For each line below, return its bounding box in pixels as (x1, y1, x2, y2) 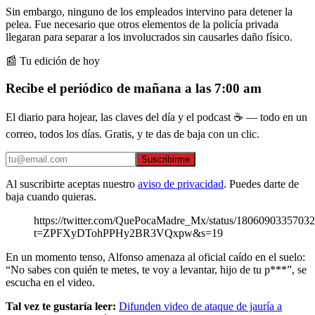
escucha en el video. (6, 276, 95, 289)
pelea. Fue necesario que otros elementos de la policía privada (6, 18, 278, 30)
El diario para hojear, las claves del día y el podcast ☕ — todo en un (6, 111, 307, 124)
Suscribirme (141, 154, 190, 165)
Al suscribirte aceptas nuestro (6, 178, 135, 191)
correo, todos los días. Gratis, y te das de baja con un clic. (6, 128, 259, 141)
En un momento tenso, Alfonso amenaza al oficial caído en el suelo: (6, 251, 305, 264)
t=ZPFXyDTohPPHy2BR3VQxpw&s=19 (34, 227, 223, 240)
